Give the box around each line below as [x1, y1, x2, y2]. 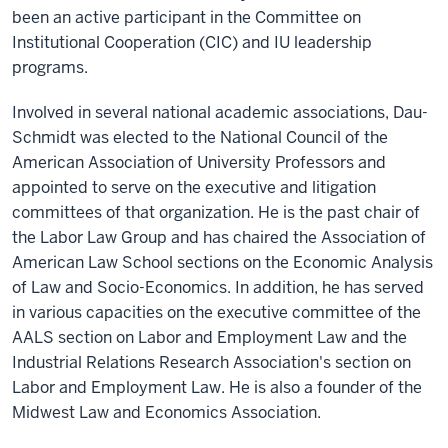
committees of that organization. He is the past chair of [12, 202, 420, 223]
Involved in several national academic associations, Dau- [12, 102, 428, 123]
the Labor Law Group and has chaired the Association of [12, 227, 426, 248]
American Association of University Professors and [12, 152, 386, 173]
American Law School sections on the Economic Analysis [12, 252, 433, 273]
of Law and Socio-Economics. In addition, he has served [12, 277, 424, 298]
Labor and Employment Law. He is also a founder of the [12, 377, 422, 398]
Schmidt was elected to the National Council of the [12, 127, 388, 148]
